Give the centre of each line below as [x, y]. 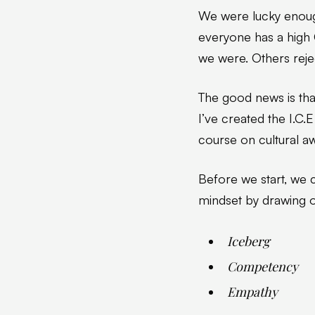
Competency [263, 266]
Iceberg [249, 241]
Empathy [252, 292]
